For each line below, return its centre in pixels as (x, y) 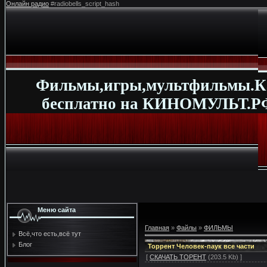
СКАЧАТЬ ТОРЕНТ (178, 257)
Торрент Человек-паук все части (201, 246)
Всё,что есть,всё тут (50, 234)
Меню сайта (57, 210)
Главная (157, 228)
